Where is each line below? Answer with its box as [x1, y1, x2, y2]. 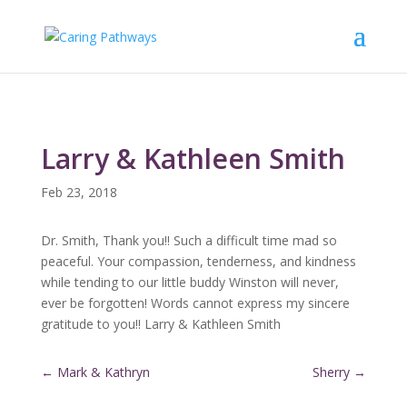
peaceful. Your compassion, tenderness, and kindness [40, 253, 356, 270]
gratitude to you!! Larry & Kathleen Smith [40, 315, 281, 333]
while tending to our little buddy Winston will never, [40, 273, 339, 291]
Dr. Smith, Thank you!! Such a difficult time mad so [40, 232, 337, 249]
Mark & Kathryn [56, 363, 150, 381]
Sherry [313, 363, 351, 381]
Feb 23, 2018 [40, 184, 117, 201]
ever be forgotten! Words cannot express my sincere [40, 294, 350, 312]
